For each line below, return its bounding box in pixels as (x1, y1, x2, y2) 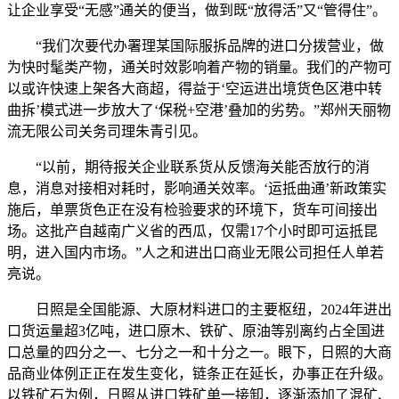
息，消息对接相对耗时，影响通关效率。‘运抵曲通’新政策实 (7, 181, 387, 197)
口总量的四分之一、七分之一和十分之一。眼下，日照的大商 (7, 345, 392, 361)
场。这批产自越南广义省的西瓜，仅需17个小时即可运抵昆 (7, 224, 378, 240)
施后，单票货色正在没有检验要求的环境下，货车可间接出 (7, 202, 378, 218)
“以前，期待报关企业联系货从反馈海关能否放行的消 (7, 159, 370, 175)
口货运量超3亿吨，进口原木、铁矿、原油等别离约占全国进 (7, 323, 385, 339)
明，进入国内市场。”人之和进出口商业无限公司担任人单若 (7, 245, 384, 261)
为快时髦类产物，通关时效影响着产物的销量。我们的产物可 (7, 60, 392, 76)
